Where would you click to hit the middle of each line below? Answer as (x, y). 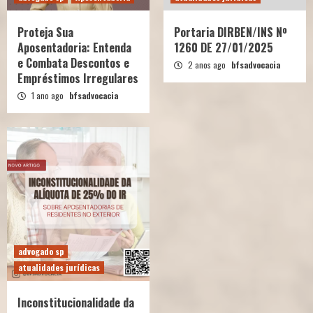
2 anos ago (207, 64)
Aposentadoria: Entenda (74, 47)
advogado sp (41, 251)
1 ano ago (48, 95)
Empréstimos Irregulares (78, 78)
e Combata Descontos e (73, 63)
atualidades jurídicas (59, 267)
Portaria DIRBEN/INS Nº (231, 32)
